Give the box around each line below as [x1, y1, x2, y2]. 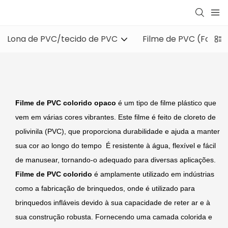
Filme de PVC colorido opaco [15, 98, 118, 107]
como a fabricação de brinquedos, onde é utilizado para [15, 184, 195, 192]
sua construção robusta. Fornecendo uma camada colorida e [15, 212, 212, 221]
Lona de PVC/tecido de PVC [7, 33, 118, 45]
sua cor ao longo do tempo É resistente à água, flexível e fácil [15, 141, 216, 150]
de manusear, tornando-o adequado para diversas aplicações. [15, 155, 216, 164]
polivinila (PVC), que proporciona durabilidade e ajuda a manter [15, 127, 220, 135]
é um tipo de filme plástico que [118, 98, 216, 107]
